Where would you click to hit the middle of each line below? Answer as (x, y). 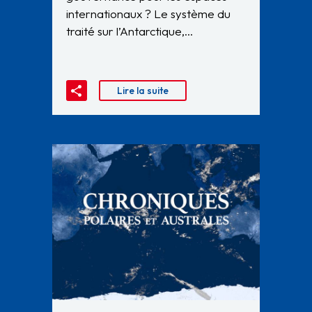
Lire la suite (143, 91)
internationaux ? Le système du (148, 13)
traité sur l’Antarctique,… (130, 31)
